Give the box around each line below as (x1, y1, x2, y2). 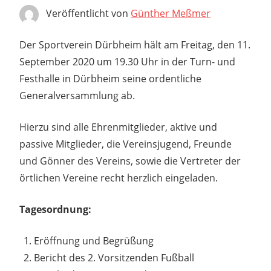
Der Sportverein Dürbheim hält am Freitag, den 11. (19, 38, 250, 52)
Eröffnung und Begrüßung (34, 234, 154, 248)
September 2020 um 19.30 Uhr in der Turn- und (19, 55, 235, 69)
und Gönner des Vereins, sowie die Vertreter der (19, 154, 241, 168)
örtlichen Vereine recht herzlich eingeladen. (19, 171, 218, 185)
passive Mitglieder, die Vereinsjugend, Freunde (19, 137, 232, 151)
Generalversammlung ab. (19, 89, 135, 103)
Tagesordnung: (19, 203, 91, 217)
